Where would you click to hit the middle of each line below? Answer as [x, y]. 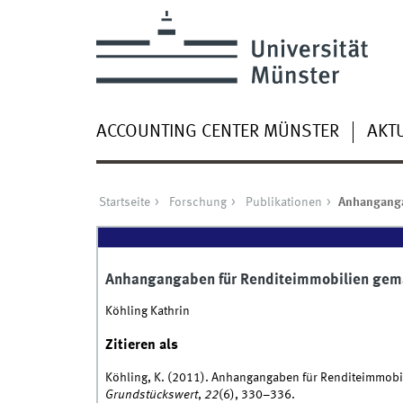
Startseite [124, 203]
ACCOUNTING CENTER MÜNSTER [217, 132]
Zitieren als [141, 345]
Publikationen [283, 203]
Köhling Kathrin [147, 311]
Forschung [197, 203]
